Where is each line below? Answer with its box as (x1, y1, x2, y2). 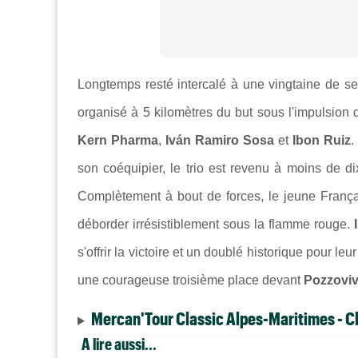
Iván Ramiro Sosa (165, 133, 274, 148)
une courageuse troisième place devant (78, 273, 304, 288)
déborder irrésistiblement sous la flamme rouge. (78, 217, 354, 232)
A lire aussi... (82, 334, 157, 354)
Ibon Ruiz (292, 133, 351, 148)
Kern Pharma (78, 133, 158, 148)
